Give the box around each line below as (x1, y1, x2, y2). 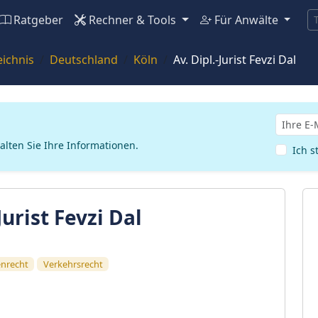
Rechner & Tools (89, 12, 179, 28)
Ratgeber (13, 12, 63, 28)
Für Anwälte (214, 12, 281, 28)
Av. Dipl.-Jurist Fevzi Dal (173, 52, 296, 67)
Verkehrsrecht (43, 258, 103, 270)
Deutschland (50, 52, 118, 67)
